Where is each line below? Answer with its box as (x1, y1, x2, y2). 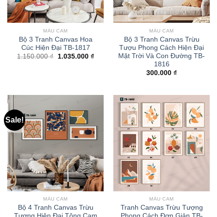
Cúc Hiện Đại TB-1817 (21, 44, 90, 51)
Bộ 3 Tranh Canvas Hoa (18, 35, 93, 43)
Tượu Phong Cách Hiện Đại (119, 44, 204, 51)
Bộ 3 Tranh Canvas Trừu (124, 35, 200, 43)
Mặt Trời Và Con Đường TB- (118, 52, 205, 60)
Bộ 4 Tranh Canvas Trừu (17, 204, 93, 212)
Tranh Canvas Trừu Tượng (120, 204, 203, 212)
